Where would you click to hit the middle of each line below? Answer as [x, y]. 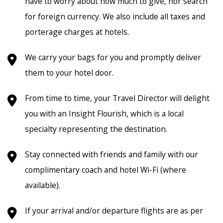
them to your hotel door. [69, 72]
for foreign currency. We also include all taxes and [115, 16]
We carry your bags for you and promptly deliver [113, 57]
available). [43, 185]
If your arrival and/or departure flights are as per [114, 210]
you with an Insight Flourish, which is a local [104, 113]
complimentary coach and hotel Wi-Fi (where [106, 169]
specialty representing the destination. [96, 129]
